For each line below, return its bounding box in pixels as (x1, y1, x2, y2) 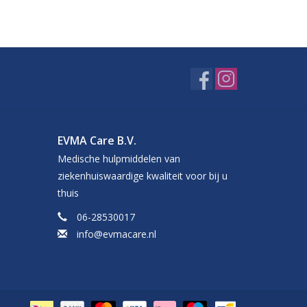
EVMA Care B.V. (57, 133, 136, 149)
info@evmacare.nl (76, 228, 156, 241)
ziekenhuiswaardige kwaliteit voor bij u (57, 169, 228, 183)
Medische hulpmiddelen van (57, 152, 180, 166)
